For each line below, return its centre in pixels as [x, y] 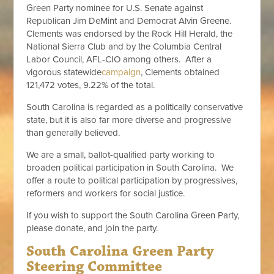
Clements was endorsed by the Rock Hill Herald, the [130, 34]
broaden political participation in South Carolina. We [130, 168]
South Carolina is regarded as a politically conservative [135, 107]
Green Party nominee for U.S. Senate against [115, 8]
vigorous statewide [64, 72]
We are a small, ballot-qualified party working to [121, 155]
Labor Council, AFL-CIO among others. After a [119, 59]
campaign [121, 72]
